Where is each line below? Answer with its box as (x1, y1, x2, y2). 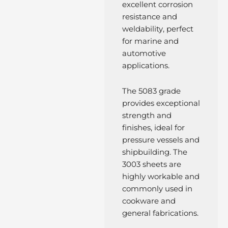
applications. (122, 61, 169, 70)
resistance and (122, 12, 177, 21)
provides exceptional (122, 98, 200, 108)
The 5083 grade (122, 86, 181, 96)
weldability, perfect (122, 24, 193, 34)
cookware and (122, 196, 176, 206)
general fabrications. (122, 208, 198, 218)
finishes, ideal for (122, 123, 185, 132)
